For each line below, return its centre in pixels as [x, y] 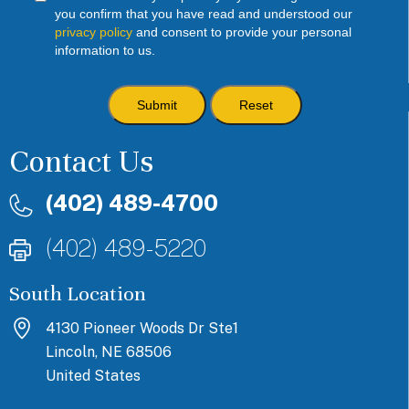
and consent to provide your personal [241, 31]
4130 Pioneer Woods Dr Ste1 [142, 329]
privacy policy [93, 31]
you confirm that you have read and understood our [203, 13]
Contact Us [81, 162]
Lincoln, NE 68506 [109, 352]
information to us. [105, 50]
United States [93, 376]
